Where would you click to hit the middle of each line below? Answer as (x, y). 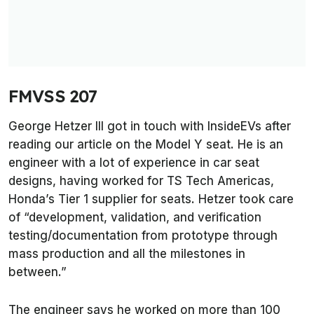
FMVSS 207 (53, 96)
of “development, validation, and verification (135, 217)
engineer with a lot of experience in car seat (134, 162)
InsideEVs (234, 126)
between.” (37, 272)
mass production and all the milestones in (127, 253)
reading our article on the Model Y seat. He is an (146, 144)
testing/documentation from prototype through (143, 235)
